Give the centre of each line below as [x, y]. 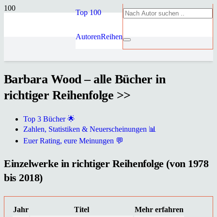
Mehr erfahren [159, 209]
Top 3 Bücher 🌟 [49, 119]
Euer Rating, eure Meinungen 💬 [73, 141]
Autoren [88, 37]
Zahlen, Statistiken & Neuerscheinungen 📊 [90, 129]
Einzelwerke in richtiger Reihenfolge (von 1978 [106, 163]
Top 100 [88, 12]
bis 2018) [23, 177]
